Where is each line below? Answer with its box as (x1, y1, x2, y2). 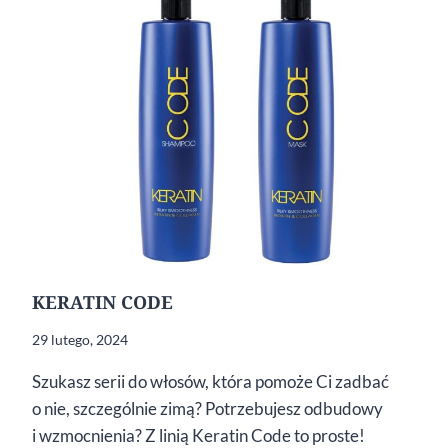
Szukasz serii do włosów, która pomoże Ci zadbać (32, 370, 389, 392)
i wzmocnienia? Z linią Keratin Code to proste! (32, 424, 365, 446)
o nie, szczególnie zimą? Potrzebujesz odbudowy (32, 397, 383, 419)
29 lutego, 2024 (32, 330, 128, 348)
